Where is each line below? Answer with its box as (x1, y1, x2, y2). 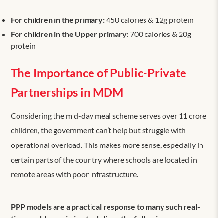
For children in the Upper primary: (11, 29, 129, 38)
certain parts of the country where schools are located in (11, 154, 198, 164)
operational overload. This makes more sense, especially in (11, 140, 204, 149)
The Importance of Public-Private (11, 65, 187, 80)
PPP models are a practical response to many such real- (11, 201, 200, 211)
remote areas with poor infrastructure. (11, 169, 140, 179)
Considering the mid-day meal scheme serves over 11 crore (11, 110, 207, 120)
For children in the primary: (11, 15, 105, 24)
